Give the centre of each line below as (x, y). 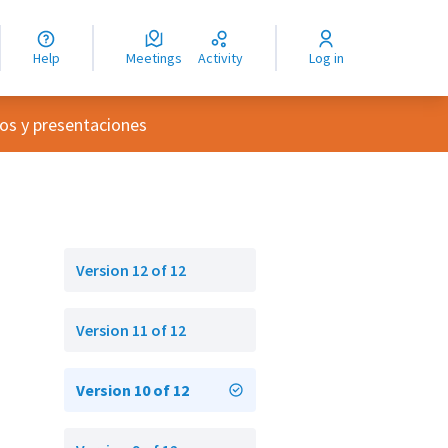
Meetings (158, 58)
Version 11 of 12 (131, 330)
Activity (224, 58)
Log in (329, 58)
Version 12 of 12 (131, 270)
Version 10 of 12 (132, 390)
